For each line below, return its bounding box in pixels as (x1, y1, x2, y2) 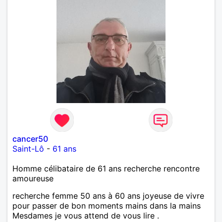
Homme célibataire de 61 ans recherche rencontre (12, 163, 200, 173)
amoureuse (12, 173, 54, 183)
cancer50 (12, 133, 48, 144)
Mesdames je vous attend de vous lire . (12, 210, 159, 221)
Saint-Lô (12, 143, 44, 154)
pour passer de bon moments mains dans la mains (12, 200, 201, 211)
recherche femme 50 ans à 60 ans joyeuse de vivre (12, 190, 204, 201)
